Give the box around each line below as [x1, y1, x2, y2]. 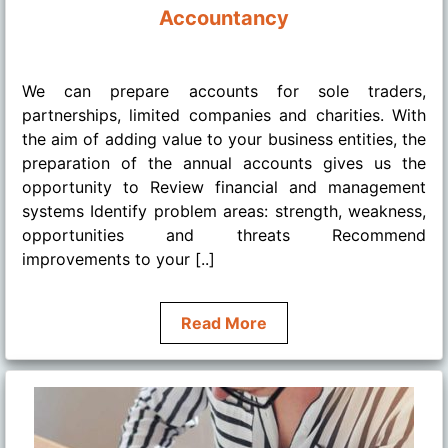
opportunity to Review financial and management [22, 176, 426, 197]
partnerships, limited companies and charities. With [22, 104, 426, 125]
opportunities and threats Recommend [22, 224, 426, 245]
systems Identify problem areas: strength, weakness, [22, 200, 426, 221]
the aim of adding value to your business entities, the [22, 128, 426, 149]
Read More [181, 312, 267, 333]
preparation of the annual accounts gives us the [22, 152, 426, 173]
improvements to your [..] [22, 248, 215, 269]
